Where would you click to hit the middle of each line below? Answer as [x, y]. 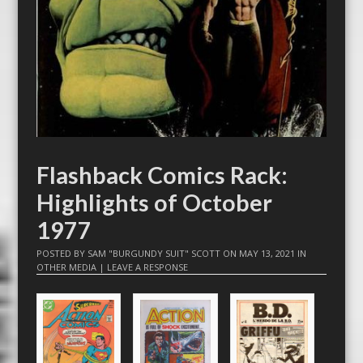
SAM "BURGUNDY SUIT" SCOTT [154, 254]
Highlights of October [154, 203]
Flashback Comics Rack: [162, 175]
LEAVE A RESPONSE [147, 267]
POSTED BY [62, 254]
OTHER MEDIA [66, 267]
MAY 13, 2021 [267, 254]
